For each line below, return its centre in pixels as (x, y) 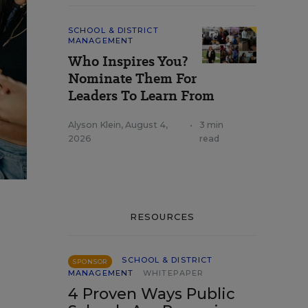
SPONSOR (90, 262)
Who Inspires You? (128, 61)
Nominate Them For (132, 78)
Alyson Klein (95, 125)
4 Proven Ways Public (152, 294)
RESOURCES (162, 217)
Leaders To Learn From (141, 96)
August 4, (146, 125)
